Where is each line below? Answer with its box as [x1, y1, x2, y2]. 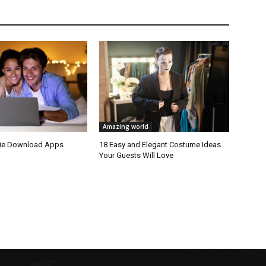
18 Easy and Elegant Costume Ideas [99, 140, 221, 150]
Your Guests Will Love [99, 151, 174, 160]
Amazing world [103, 122, 149, 131]
